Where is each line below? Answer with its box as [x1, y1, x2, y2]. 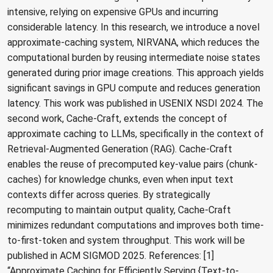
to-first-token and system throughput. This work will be [7, 235, 245, 247]
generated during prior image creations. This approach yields [7, 67, 264, 79]
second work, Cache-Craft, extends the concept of [7, 113, 227, 125]
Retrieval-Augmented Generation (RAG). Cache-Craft [7, 143, 232, 155]
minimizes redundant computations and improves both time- [7, 219, 264, 232]
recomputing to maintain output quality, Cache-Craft [7, 204, 231, 216]
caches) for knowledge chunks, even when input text [7, 174, 233, 186]
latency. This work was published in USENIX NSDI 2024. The [7, 97, 263, 110]
